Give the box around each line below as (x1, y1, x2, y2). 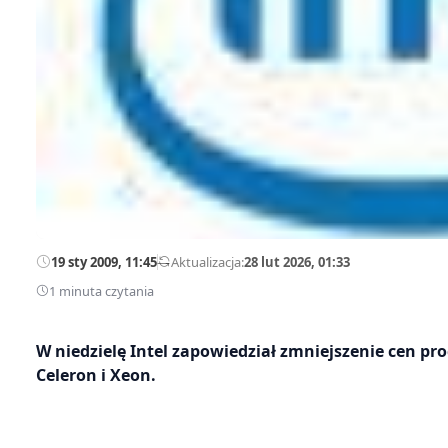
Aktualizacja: (171, 252, 244, 271)
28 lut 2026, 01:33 (244, 252, 350, 271)
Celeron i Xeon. (36, 363, 156, 386)
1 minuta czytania (49, 281, 154, 300)
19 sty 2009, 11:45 (51, 252, 157, 271)
